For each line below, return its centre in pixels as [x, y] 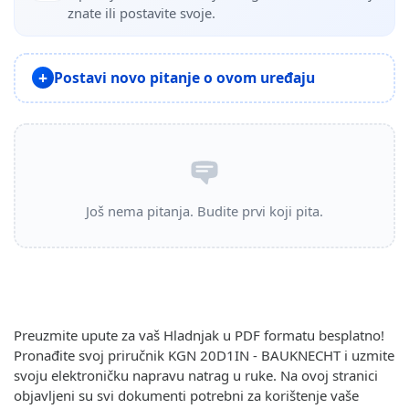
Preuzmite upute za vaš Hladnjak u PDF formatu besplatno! [199, 335]
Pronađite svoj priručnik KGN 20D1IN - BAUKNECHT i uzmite [204, 355]
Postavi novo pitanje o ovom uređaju [184, 77]
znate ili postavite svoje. [142, 12]
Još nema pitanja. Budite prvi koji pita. [204, 211]
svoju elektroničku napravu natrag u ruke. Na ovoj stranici [196, 375]
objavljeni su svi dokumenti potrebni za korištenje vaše [186, 395]
